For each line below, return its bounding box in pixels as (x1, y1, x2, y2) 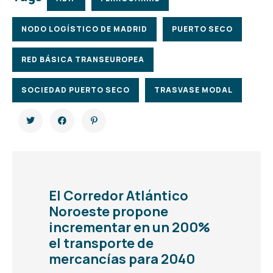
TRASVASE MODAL (154, 84, 233, 95)
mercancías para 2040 (49, 249, 195, 268)
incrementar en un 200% (49, 218, 210, 236)
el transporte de (49, 233, 154, 252)
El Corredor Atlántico (49, 186, 188, 205)
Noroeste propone (49, 202, 168, 221)
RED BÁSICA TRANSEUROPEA (21, 54, 144, 65)
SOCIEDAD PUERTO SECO (21, 84, 130, 95)
